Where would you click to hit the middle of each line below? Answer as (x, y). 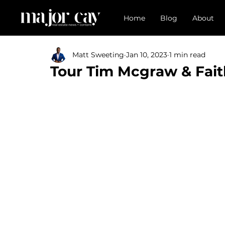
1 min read (187, 54)
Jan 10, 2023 (147, 54)
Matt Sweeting (98, 54)
